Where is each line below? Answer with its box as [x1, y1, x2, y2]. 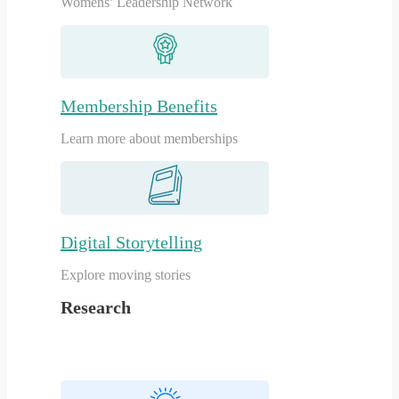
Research [61, 297, 131, 318]
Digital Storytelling [61, 232, 202, 252]
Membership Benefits [61, 95, 217, 116]
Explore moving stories [61, 266, 191, 282]
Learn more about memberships [61, 130, 238, 146]
